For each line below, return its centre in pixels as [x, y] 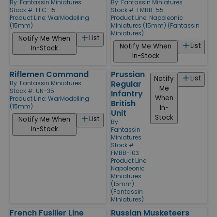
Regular [126, 84]
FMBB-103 [125, 153]
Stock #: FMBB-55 [137, 10]
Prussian [128, 74]
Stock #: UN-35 [32, 91]
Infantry [127, 93]
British [123, 103]
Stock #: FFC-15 [33, 10]
